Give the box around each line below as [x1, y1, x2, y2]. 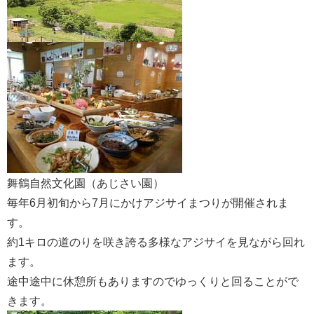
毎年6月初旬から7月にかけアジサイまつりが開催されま [7, 197, 289, 209]
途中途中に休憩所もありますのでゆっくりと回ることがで [7, 275, 299, 287]
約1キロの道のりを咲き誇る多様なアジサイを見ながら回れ [7, 236, 305, 248]
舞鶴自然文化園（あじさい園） [7, 177, 164, 189]
